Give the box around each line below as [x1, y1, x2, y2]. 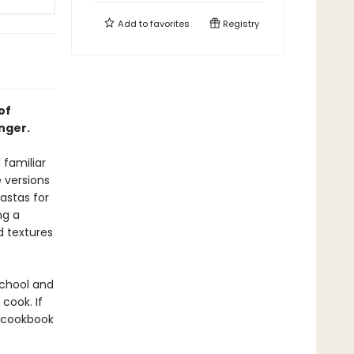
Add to [115, 17, 150, 30]
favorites [150, 17, 190, 30]
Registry [220, 17, 259, 30]
